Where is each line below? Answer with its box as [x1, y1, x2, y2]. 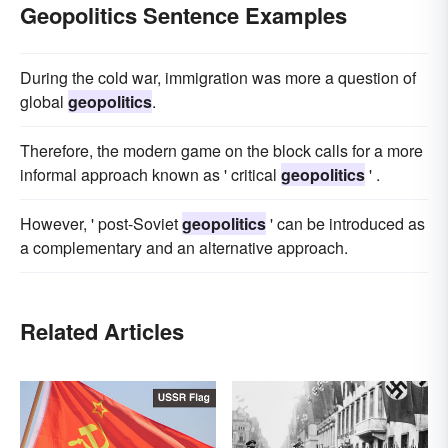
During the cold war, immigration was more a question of [20, 66, 416, 90]
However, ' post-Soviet [20, 212, 182, 236]
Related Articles [20, 315, 184, 348]
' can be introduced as [266, 212, 425, 236]
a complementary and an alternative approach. [20, 236, 348, 260]
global [20, 90, 68, 114]
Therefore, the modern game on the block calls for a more [20, 139, 423, 163]
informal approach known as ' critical [20, 163, 281, 187]
